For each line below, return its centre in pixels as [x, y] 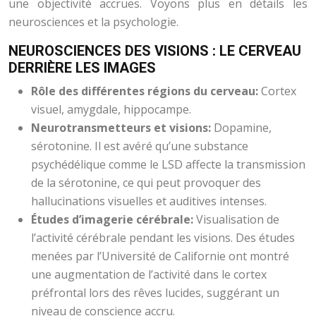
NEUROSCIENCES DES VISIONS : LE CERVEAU [155, 51]
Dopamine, [243, 128]
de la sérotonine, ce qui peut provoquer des [146, 183]
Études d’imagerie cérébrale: [114, 219]
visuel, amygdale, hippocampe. [111, 109]
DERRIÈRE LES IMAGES [82, 68]
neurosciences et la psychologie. [93, 22]
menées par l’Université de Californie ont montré [160, 256]
